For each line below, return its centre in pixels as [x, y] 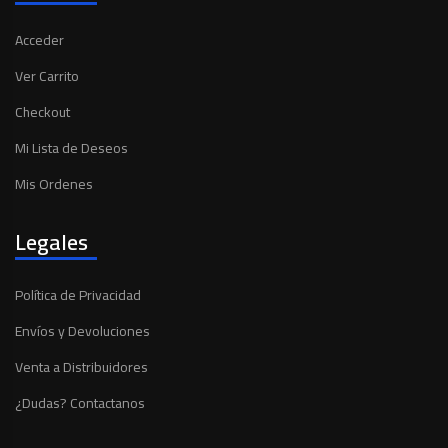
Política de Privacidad [78, 295]
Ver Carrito [47, 76]
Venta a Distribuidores [81, 367]
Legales [51, 242]
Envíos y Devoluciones [82, 331]
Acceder [39, 40]
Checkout [42, 112]
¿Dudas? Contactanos [80, 403]
